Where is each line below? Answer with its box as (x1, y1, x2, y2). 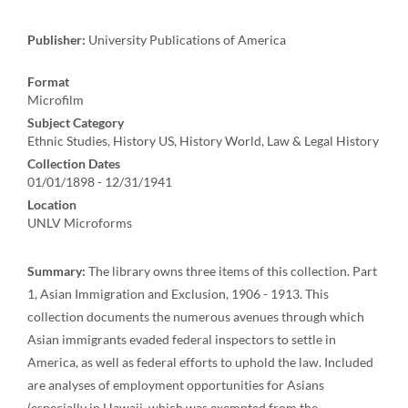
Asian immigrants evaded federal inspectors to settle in (27, 331, 336, 347)
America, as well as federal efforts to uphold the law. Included (27, 354, 373, 370)
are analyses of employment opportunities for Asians (27, 377, 324, 393)
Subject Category (27, 115, 124, 130)
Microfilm (27, 92, 84, 107)
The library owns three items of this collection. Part (86, 263, 377, 279)
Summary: (27, 263, 86, 279)
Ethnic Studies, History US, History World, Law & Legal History (27, 133, 379, 148)
